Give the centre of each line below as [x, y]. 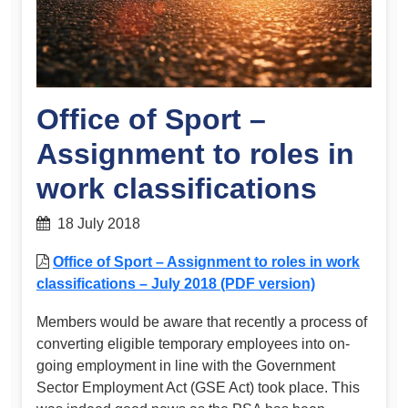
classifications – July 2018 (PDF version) [176, 283]
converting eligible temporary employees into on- [193, 343]
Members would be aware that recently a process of [202, 321]
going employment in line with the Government [186, 365]
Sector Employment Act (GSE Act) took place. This [198, 387]
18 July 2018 [95, 224]
